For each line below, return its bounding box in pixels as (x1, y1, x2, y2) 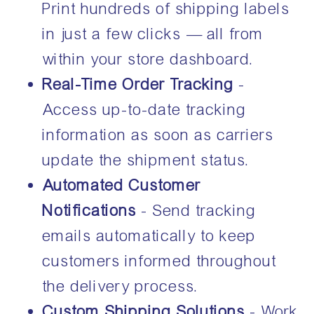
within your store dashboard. (43, 49, 254, 69)
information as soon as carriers (43, 125, 274, 144)
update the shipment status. (43, 150, 250, 170)
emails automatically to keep (43, 226, 257, 245)
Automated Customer (43, 175, 201, 195)
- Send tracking (142, 200, 257, 220)
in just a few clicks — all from (43, 24, 264, 43)
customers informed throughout (43, 251, 277, 271)
